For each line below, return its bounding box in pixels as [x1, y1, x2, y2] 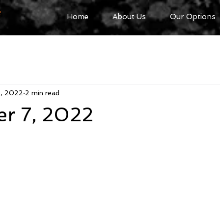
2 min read [25, 88, 59, 97]
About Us [112, 12, 146, 21]
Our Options [169, 12, 216, 21]
